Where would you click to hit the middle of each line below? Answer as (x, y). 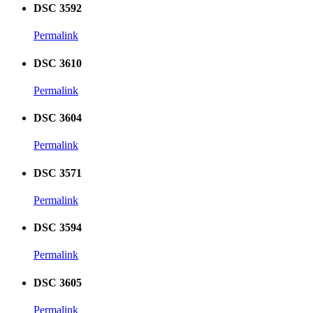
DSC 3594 (58, 228)
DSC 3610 (58, 63)
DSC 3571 (58, 173)
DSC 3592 (58, 8)
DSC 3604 (58, 118)
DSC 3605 (58, 282)
